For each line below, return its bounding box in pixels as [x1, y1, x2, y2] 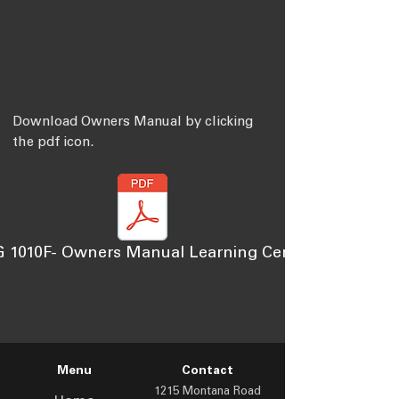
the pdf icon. [12, 136, 94, 150]
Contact [182, 365, 233, 378]
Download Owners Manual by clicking [12, 116, 254, 129]
